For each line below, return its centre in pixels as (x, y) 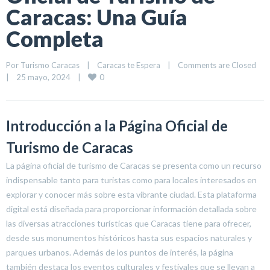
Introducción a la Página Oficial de (117, 126)
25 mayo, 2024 (47, 77)
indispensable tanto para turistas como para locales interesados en (131, 180)
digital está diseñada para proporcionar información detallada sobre (131, 209)
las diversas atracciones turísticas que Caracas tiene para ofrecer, (129, 223)
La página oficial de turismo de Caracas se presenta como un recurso (134, 165)
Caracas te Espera (129, 65)
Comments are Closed (217, 65)
